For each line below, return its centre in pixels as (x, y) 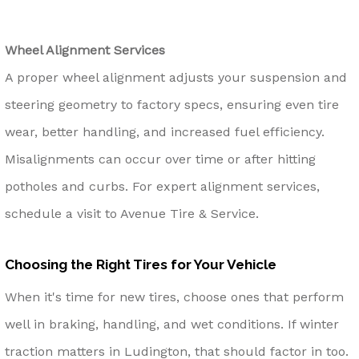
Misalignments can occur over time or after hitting (160, 159)
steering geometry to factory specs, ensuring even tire (172, 104)
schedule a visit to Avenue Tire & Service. (132, 213)
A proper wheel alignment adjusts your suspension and (176, 77)
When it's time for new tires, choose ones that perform (174, 297)
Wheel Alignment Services (85, 50)
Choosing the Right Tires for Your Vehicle (141, 264)
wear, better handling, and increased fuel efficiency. (165, 131)
